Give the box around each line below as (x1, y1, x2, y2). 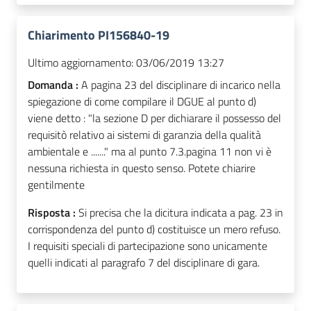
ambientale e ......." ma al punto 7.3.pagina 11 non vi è (28, 143, 271, 160)
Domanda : (28, 76, 81, 94)
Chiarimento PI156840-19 (28, 26, 169, 45)
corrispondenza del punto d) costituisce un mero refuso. (28, 221, 280, 238)
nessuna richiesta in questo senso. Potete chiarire (28, 160, 255, 177)
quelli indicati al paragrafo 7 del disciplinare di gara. (28, 254, 260, 271)
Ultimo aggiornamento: (28, 54, 133, 72)
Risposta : (28, 204, 78, 221)
